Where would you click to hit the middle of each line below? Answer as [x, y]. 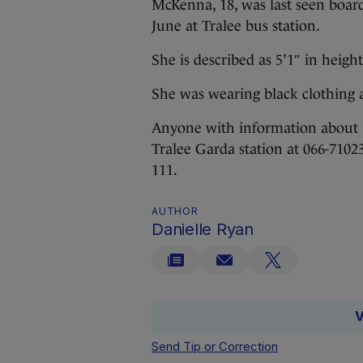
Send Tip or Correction [215, 346]
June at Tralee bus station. [236, 26]
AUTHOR [175, 211]
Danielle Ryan [203, 229]
